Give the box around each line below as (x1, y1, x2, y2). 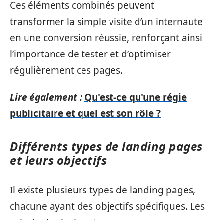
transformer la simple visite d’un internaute (10, 15, 203, 28)
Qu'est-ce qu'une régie (84, 91, 187, 104)
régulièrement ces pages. (10, 63, 123, 77)
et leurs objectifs (10, 152, 107, 168)
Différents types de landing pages (10, 138, 203, 154)
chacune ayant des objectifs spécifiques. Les (10, 199, 205, 213)
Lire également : (10, 91, 82, 104)
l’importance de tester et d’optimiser (10, 47, 171, 60)
